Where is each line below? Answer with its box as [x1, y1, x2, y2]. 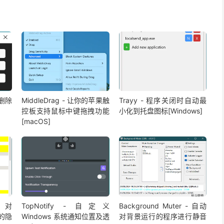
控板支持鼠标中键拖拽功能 [21, 106, 109, 115]
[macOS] [21, 117, 51, 126]
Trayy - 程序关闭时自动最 [119, 96, 207, 105]
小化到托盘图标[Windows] [119, 106, 203, 115]
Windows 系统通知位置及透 [21, 211, 109, 220]
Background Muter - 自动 [119, 201, 207, 210]
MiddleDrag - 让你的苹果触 [21, 96, 109, 105]
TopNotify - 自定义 [21, 201, 109, 210]
